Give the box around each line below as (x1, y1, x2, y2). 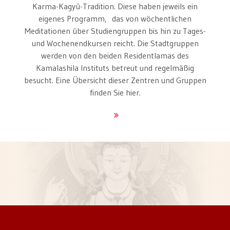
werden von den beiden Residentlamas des (41, 50, 189, 61)
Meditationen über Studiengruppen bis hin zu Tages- (24, 25, 206, 36)
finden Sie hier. (89, 87, 141, 98)
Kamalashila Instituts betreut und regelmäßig (36, 62, 194, 73)
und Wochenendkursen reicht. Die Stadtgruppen (31, 37, 199, 48)
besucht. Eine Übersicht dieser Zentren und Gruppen (24, 74, 206, 85)
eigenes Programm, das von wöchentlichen (39, 13, 191, 24)
